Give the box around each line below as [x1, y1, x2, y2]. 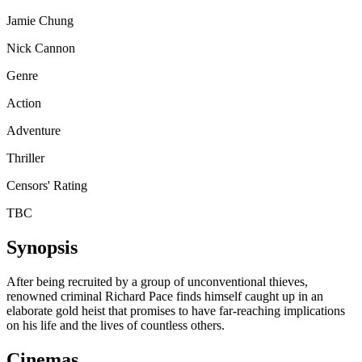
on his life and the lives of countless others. [6, 318, 225, 332]
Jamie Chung [6, 14, 74, 28]
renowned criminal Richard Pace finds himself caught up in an [6, 288, 323, 303]
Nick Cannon [6, 41, 75, 56]
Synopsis [6, 236, 78, 258]
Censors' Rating [6, 179, 87, 193]
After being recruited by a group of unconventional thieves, [6, 274, 308, 288]
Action [6, 96, 41, 111]
